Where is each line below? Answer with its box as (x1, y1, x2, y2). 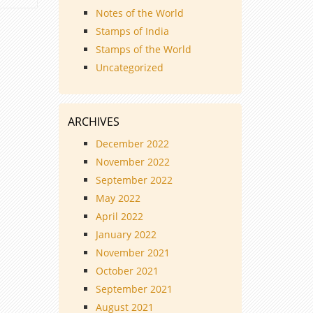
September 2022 (95, 173, 173, 187)
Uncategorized (95, 61, 163, 75)
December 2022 (95, 137, 169, 151)
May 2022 (95, 191, 140, 205)
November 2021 (95, 246, 170, 260)
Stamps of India (95, 24, 169, 38)
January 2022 (95, 228, 156, 242)
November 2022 (95, 155, 170, 169)
